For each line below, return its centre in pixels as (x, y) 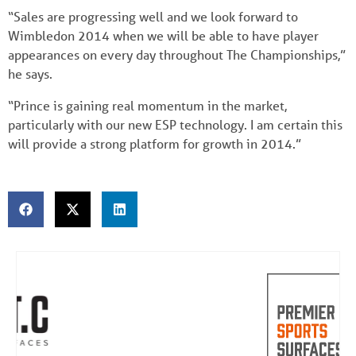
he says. (30, 73)
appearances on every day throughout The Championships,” (177, 54)
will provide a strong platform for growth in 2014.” (155, 143)
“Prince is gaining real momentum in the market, (147, 105)
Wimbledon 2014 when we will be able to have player (163, 35)
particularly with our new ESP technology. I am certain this (175, 124)
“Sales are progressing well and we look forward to (153, 16)
